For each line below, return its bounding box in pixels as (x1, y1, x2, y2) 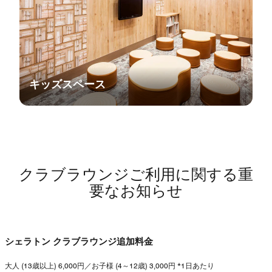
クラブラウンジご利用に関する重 (19, 166, 253, 184)
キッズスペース (29, 78, 106, 91)
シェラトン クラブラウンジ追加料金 (5, 236, 153, 248)
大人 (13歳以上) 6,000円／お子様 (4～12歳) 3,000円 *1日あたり (5, 261, 214, 271)
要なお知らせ (89, 182, 183, 200)
